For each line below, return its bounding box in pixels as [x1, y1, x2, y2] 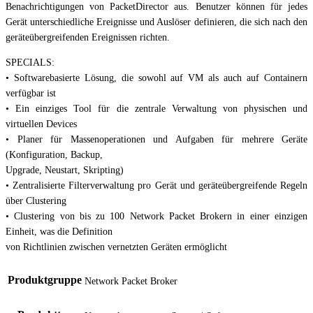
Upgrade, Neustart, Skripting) [6, 164, 124, 175]
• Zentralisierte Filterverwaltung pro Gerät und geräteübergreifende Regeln [6, 180, 307, 191]
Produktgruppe [8, 273, 82, 286]
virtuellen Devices [6, 118, 77, 129]
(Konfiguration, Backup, [6, 149, 103, 160]
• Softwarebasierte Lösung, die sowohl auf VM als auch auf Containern [6, 72, 307, 83]
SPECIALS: [6, 57, 54, 68]
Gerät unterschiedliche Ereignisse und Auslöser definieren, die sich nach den [6, 16, 307, 27]
